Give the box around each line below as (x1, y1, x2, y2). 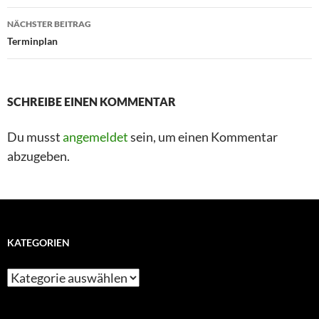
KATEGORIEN (7, 236, 70, 249)
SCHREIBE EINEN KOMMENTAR (7, 95, 176, 108)
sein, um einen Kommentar (128, 129, 278, 145)
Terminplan (7, 35, 58, 47)
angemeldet (63, 129, 128, 145)
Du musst (7, 129, 63, 145)
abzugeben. (7, 148, 70, 164)
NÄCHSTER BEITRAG (7, 19, 91, 29)
